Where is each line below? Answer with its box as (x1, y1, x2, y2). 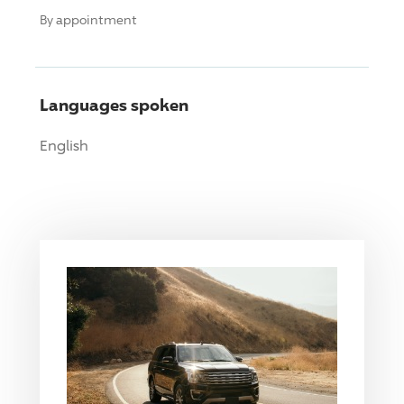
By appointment (40, 11, 137, 27)
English (40, 136, 88, 154)
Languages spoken (40, 94, 188, 115)
